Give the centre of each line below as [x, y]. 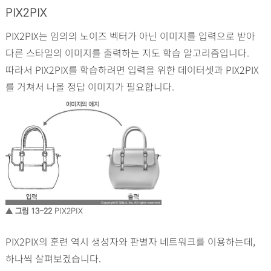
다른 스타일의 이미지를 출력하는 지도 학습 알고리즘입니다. [127, 52]
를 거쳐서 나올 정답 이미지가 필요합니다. [90, 86]
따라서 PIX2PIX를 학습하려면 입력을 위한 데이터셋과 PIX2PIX [132, 69]
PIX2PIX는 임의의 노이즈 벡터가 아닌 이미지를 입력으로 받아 [130, 35]
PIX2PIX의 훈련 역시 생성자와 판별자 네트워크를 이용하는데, [130, 241]
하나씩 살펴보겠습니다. [53, 258]
